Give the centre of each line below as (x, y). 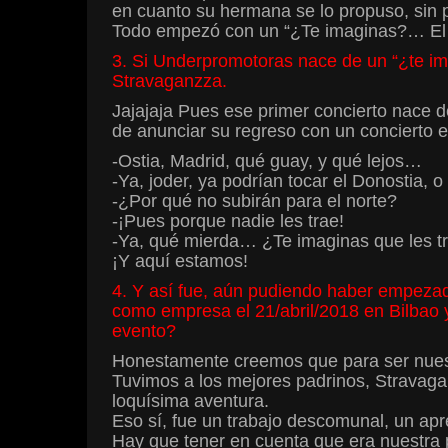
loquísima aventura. (190, 401)
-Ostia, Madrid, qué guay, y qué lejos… (267, 161)
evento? (144, 331)
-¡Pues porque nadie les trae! (228, 221)
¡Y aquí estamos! (180, 261)
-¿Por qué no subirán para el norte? (254, 201)
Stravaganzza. (169, 81)
